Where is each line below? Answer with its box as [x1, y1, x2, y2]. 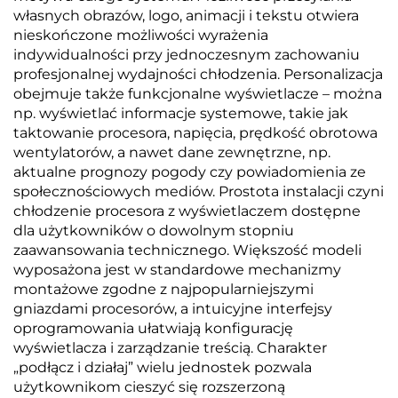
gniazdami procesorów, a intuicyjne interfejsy [13, 300, 332, 317]
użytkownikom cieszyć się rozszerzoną [13, 378, 285, 395]
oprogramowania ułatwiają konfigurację [13, 320, 293, 337]
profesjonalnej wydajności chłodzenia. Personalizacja [13, 66, 383, 83]
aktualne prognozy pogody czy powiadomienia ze [13, 163, 366, 180]
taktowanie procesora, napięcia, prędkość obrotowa [13, 124, 378, 141]
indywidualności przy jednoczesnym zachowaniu [13, 46, 360, 63]
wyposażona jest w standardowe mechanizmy [13, 261, 341, 278]
